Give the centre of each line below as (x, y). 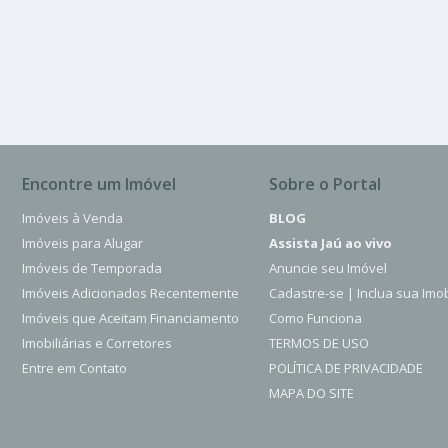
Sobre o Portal (325, 183)
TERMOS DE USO (319, 342)
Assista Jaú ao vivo (330, 242)
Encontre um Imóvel (99, 183)
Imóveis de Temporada (92, 267)
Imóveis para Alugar (82, 242)
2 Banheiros (374, 54)
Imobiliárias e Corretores (97, 342)
